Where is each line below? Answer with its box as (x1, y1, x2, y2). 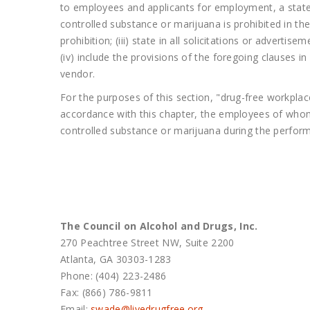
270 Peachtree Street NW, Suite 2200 (60, 236, 235, 249)
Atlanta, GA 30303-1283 (60, 253, 172, 266)
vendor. (60, 67, 98, 80)
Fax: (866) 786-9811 (60, 286, 153, 299)
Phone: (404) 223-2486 (60, 269, 167, 282)
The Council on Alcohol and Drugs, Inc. (60, 219, 258, 232)
